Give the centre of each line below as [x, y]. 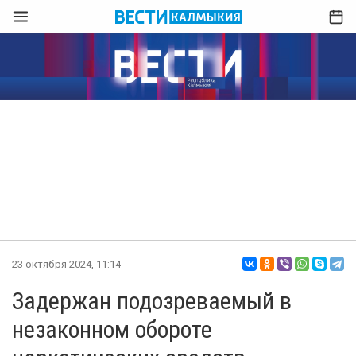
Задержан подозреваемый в [152, 301]
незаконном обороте [112, 329]
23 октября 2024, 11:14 [66, 264]
